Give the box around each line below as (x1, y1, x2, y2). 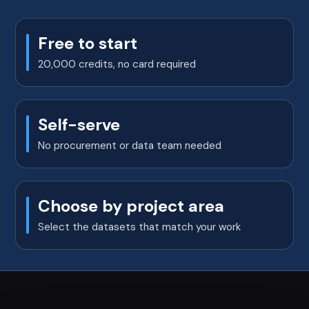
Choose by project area (38, 195, 224, 217)
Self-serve (38, 114, 120, 136)
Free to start (38, 32, 137, 54)
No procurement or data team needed (38, 139, 221, 153)
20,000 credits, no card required (38, 57, 196, 72)
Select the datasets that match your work (38, 220, 241, 235)
